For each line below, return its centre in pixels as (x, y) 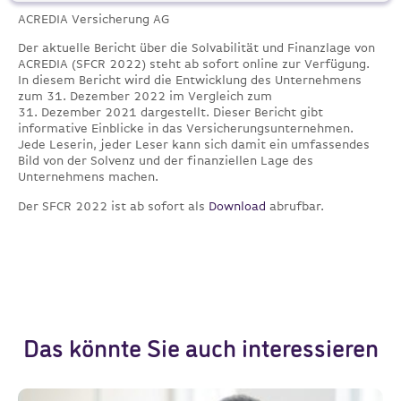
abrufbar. (295, 205)
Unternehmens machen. (88, 177)
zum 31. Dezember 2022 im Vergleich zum (145, 96)
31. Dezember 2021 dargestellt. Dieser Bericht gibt (171, 112)
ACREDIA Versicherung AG (94, 19)
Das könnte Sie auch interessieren (200, 350)
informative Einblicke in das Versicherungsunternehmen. (186, 128)
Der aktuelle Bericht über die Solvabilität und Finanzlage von (196, 48)
